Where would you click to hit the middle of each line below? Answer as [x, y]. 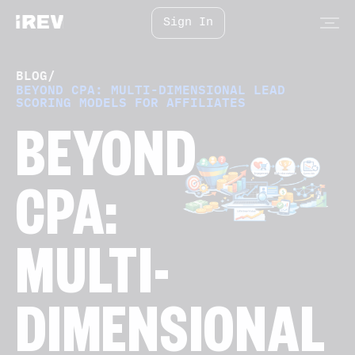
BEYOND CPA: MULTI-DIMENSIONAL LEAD [151, 89]
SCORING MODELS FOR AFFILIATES [131, 102]
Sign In [188, 23]
